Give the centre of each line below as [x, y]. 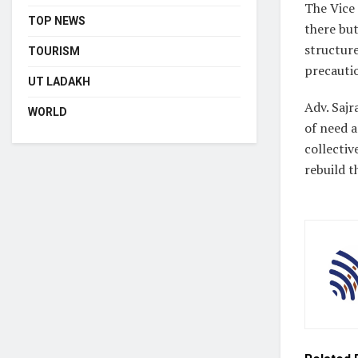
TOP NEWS [57, 20]
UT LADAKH [59, 81]
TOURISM [54, 51]
